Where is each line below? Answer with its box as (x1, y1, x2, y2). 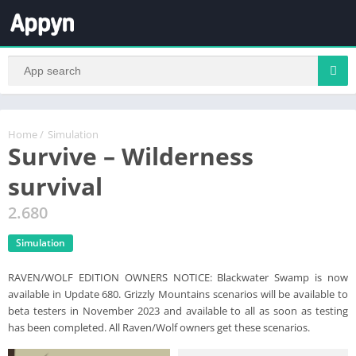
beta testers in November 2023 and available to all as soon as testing (8, 303, 348, 318)
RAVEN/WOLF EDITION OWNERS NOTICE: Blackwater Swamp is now (8, 269, 348, 284)
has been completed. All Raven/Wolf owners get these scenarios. (8, 319, 310, 335)
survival (8, 169, 103, 203)
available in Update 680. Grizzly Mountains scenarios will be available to (8, 286, 348, 301)
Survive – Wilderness (8, 139, 253, 172)
